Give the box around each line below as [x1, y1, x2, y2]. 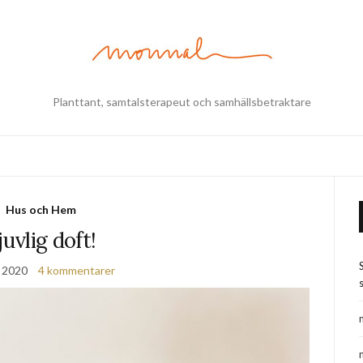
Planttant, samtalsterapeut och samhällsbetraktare [52, 95, 311, 109]
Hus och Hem [6, 203, 77, 216]
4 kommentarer [37, 263, 115, 277]
